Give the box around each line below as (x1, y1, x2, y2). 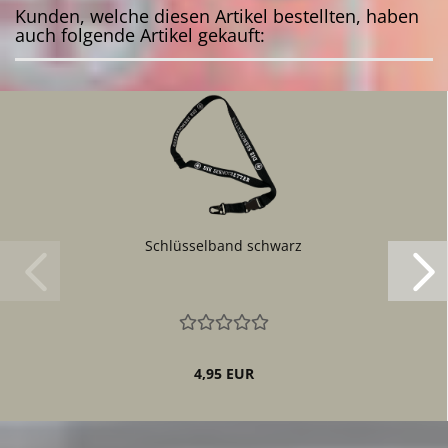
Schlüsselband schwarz (145, 236, 302, 255)
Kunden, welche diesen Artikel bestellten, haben (15, 4, 419, 28)
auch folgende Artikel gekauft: (15, 23, 265, 47)
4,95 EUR (193, 364, 254, 383)
